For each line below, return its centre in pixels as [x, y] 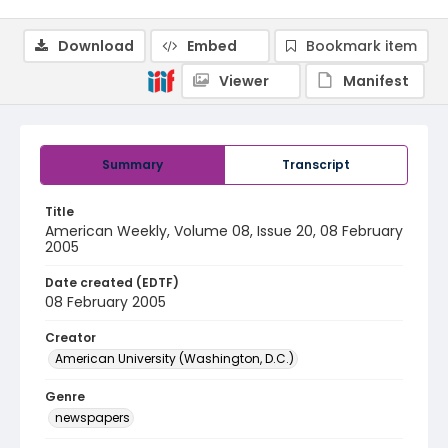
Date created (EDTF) [112, 282]
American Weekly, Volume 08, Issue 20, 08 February [224, 231]
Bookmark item [361, 46]
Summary [132, 164]
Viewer [244, 81]
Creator [70, 337]
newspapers [92, 417]
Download [96, 46]
